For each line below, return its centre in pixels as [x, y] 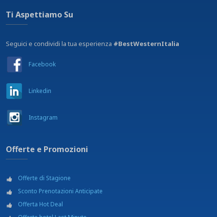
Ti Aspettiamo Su [39, 14]
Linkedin [40, 91]
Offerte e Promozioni [47, 149]
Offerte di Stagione [44, 178]
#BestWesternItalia [146, 43]
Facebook [42, 64]
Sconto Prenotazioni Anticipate [60, 191]
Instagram [43, 117]
